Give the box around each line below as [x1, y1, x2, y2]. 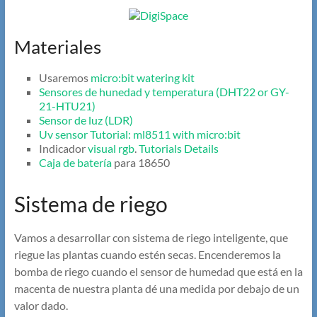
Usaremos [38, 71, 91, 85]
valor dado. [13, 299, 68, 313]
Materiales [13, 35, 101, 59]
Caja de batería [38, 156, 114, 170]
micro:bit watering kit [90, 71, 195, 85]
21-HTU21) [38, 99, 96, 113]
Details [183, 142, 219, 156]
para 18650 [113, 156, 170, 170]
